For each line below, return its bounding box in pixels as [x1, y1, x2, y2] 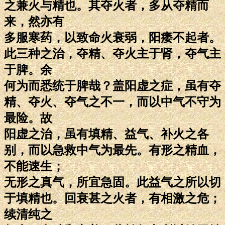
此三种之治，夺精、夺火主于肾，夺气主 [4, 47, 221, 60]
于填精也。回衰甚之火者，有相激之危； [4, 191, 221, 205]
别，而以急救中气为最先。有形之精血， [4, 143, 221, 157]
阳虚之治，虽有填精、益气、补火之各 [4, 127, 209, 141]
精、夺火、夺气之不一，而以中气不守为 [4, 95, 221, 108]
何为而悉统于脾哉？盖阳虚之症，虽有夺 [4, 79, 221, 92]
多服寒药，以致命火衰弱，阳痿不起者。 [4, 31, 221, 44]
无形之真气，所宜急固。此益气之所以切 [4, 175, 221, 189]
